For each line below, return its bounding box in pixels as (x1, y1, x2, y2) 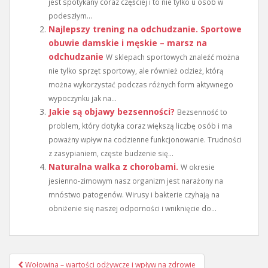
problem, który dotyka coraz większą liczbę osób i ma (48, 120, 232, 130)
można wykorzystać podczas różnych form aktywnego (48, 79, 233, 89)
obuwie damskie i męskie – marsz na (48, 36, 207, 48)
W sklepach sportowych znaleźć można (106, 51, 239, 62)
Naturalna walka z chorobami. (48, 160, 178, 172)
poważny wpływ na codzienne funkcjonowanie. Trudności (48, 134, 242, 144)
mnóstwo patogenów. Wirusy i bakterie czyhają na (48, 189, 220, 199)
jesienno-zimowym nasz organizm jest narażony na (48, 175, 223, 185)
